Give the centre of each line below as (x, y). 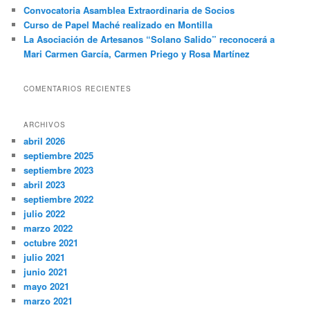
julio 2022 (45, 214)
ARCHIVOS (45, 125)
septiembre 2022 (59, 199)
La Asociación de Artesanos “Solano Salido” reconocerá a (149, 39)
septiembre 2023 (59, 170)
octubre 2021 (51, 243)
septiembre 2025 (59, 156)
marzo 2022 (48, 228)
